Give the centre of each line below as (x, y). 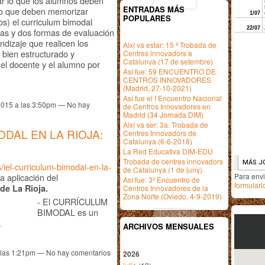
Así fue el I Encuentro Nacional (172, 98)
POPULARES (147, 18)
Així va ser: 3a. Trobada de (166, 125)
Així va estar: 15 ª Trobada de (170, 45)
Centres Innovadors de (160, 133)
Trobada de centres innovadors (173, 161)
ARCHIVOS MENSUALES (169, 226)
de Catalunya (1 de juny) (163, 169)
